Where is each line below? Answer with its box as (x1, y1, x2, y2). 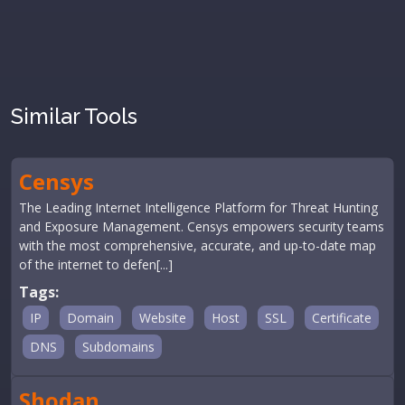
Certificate (312, 309, 372, 326)
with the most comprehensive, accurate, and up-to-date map (19, 237, 376, 254)
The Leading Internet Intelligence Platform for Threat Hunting (19, 199, 378, 216)
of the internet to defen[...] (19, 256, 173, 273)
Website (139, 309, 186, 326)
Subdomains (82, 338, 155, 355)
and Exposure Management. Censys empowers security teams (19, 218, 384, 235)
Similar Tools (11, 104, 137, 128)
